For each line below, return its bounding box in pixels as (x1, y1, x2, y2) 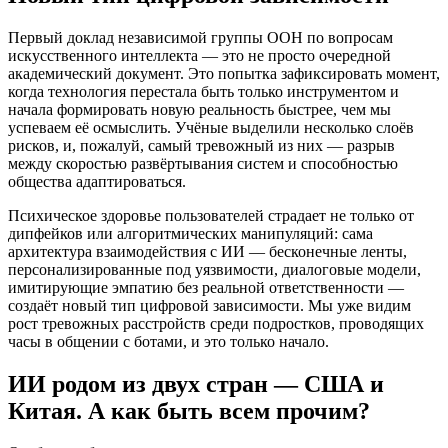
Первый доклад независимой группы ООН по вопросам (8, 28, 393, 46)
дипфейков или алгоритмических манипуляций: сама (8, 224, 373, 242)
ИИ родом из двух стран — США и (8, 370, 384, 397)
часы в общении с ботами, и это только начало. (8, 332, 329, 350)
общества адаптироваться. (8, 172, 186, 190)
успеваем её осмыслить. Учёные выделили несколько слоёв (8, 118, 414, 136)
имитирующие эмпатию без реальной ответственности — (8, 278, 404, 296)
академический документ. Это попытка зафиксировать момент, (8, 64, 440, 82)
